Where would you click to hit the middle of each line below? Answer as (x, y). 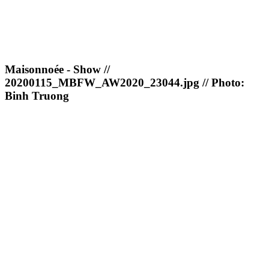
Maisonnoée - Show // (57, 70)
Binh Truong (37, 96)
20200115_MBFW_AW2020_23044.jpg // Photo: (125, 83)
